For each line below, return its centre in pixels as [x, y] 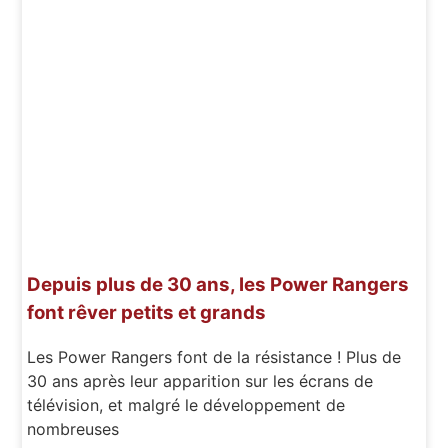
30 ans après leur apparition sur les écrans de [200, 381]
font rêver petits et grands [147, 312]
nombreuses [73, 429]
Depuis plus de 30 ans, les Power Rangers [218, 284]
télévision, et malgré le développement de [186, 405]
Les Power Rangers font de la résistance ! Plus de [214, 357]
